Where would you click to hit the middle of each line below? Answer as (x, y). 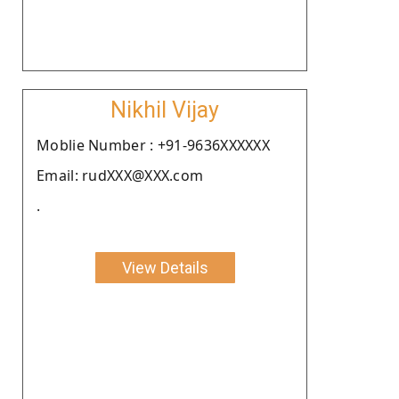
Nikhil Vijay (165, 110)
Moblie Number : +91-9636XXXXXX (153, 145)
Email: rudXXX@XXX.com (120, 175)
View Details (165, 267)
